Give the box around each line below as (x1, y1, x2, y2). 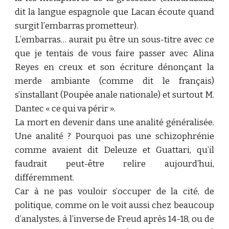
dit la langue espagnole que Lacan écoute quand (15, 7, 214, 17)
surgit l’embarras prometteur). (15, 20, 139, 31)
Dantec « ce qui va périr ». (15, 103, 116, 114)
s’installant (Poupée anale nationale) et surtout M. (15, 89, 214, 100)
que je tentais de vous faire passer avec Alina (15, 48, 214, 59)
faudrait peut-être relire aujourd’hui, (15, 158, 214, 169)
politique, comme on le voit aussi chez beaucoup (15, 200, 214, 211)
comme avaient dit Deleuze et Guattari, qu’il (15, 145, 214, 155)
